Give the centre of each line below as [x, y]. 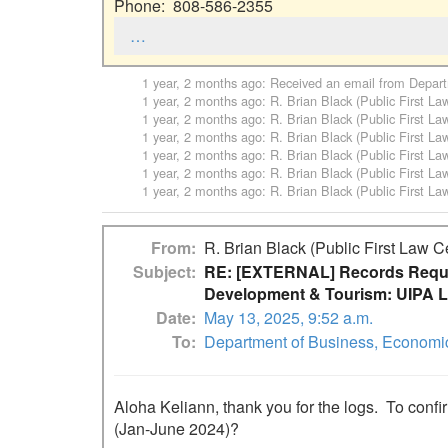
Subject [162, 271]
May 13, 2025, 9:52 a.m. [288, 317]
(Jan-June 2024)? [176, 428]
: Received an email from [335, 82]
